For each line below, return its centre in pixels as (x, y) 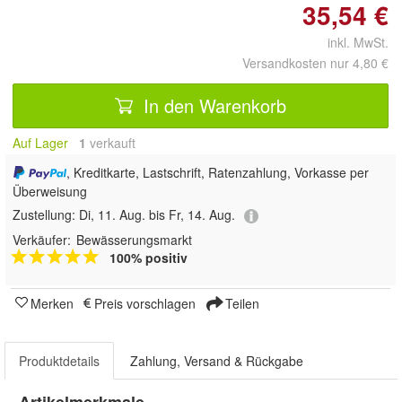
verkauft (111, 143)
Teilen (240, 303)
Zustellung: (46, 215)
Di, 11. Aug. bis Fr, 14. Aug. (157, 215)
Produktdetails (59, 360)
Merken (52, 303)
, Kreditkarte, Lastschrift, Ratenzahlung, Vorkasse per (217, 172)
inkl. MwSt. (351, 42)
